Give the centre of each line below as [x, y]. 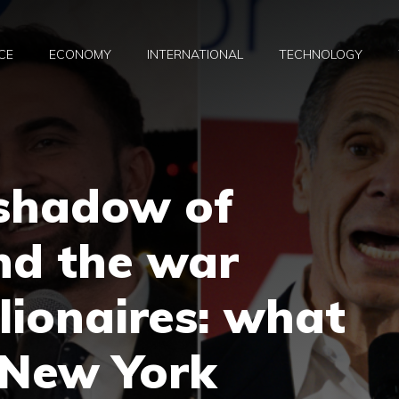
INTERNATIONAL [195, 55]
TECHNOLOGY [321, 55]
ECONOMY [80, 55]
